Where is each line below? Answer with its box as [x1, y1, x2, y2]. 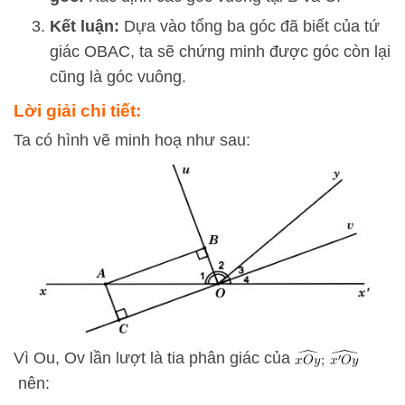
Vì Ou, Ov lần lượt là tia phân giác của [14, 348, 295, 367]
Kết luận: [50, 17, 119, 36]
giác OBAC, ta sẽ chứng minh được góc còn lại [50, 42, 391, 61]
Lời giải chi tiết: [14, 101, 141, 121]
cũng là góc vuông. [50, 68, 186, 87]
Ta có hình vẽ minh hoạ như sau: [14, 131, 250, 150]
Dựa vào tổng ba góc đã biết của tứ [119, 17, 380, 36]
